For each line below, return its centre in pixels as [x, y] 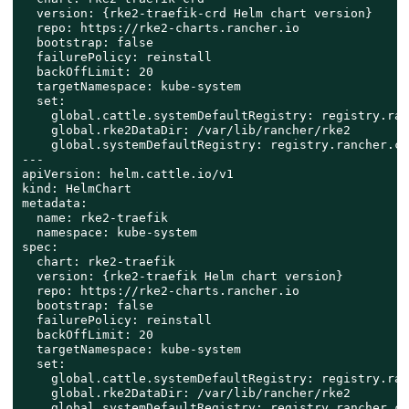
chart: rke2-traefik [98, 262]
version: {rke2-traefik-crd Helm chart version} [197, 14]
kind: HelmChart [76, 189]
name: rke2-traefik [94, 218]
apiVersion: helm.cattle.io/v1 [127, 174]
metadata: [54, 204]
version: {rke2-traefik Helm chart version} [182, 277]
